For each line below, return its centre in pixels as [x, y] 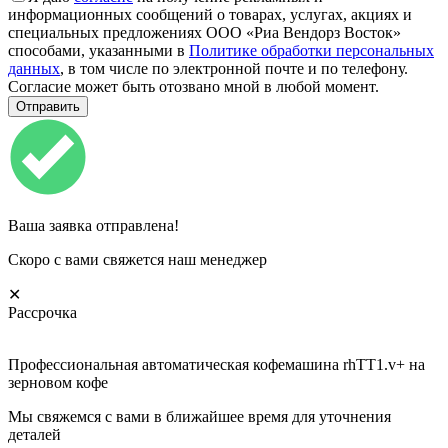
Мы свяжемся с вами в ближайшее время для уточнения [199, 417]
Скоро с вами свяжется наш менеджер [137, 260]
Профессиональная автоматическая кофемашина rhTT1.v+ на [216, 365]
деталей [34, 435]
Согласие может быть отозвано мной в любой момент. [193, 87]
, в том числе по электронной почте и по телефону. [234, 69]
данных [34, 69]
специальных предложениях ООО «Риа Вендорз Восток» [204, 33]
